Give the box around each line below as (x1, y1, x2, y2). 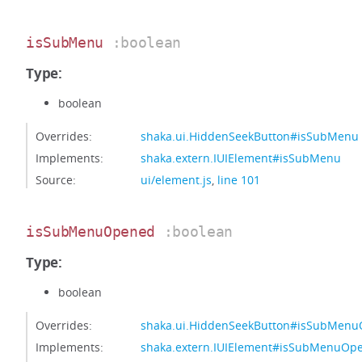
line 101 (217, 172, 260, 187)
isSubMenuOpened (26, 223, 156, 240)
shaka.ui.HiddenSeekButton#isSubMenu (141, 128, 359, 144)
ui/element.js (141, 172, 212, 187)
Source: (36, 172, 76, 187)
